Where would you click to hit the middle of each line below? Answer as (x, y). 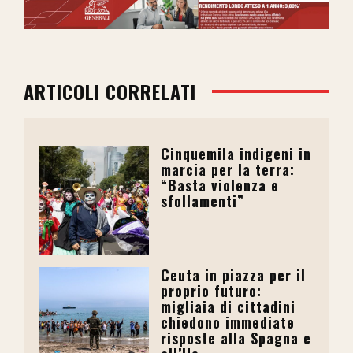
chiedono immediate (228, 322)
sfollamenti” (203, 201)
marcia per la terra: (228, 169)
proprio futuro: (212, 290)
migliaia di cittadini (229, 306)
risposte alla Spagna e (236, 338)
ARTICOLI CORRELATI (110, 91)
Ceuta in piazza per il (234, 275)
